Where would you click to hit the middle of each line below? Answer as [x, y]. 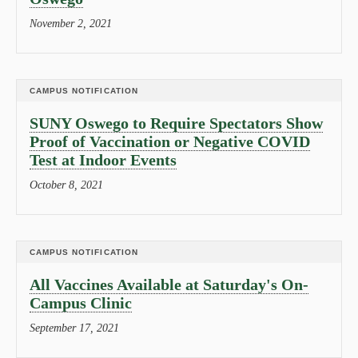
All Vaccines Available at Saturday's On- [169, 284]
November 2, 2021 [71, 24]
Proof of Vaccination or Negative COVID [170, 141]
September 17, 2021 [74, 328]
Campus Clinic [81, 303]
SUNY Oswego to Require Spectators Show [176, 123]
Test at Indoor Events [103, 160]
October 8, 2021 [66, 185]
